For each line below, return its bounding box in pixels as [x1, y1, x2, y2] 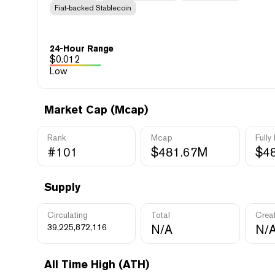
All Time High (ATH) [44, 258, 149, 271]
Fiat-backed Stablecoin [55, 4, 131, 12]
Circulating [47, 210, 88, 220]
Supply [44, 180, 80, 193]
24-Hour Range [50, 44, 114, 53]
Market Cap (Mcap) [44, 103, 148, 116]
